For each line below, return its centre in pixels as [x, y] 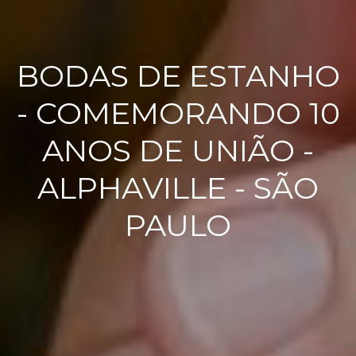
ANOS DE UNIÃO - [178, 151]
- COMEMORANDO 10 [178, 114]
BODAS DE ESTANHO [178, 76]
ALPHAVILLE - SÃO [178, 188]
